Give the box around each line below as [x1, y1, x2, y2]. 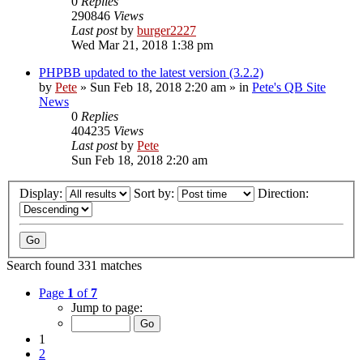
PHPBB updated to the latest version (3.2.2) [39, 65, 263, 79]
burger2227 [137, 23, 196, 37]
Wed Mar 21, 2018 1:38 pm [71, 37, 213, 52]
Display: [19, 186, 66, 201]
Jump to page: [71, 301, 143, 315]
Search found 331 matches [6, 258, 142, 273]
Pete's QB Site [252, 79, 326, 94]
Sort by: [134, 186, 177, 201]
